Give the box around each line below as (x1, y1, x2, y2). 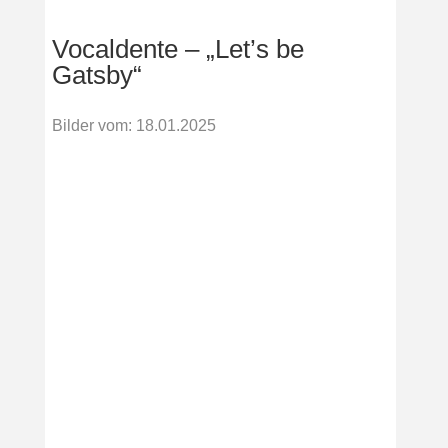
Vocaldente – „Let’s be (51, 33, 304, 64)
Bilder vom (51, 116, 128, 134)
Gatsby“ (51, 59, 142, 90)
